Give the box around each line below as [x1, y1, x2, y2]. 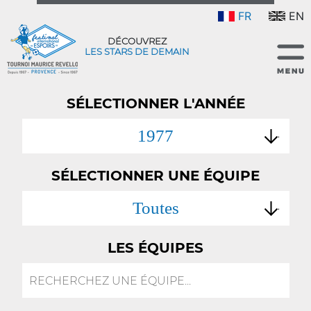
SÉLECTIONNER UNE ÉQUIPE [51, 167, 260, 184]
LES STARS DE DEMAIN [84, 46, 190, 57]
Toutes [132, 199, 179, 217]
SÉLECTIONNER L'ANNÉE [66, 95, 245, 112]
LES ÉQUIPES [108, 239, 203, 256]
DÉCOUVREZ [107, 35, 167, 47]
